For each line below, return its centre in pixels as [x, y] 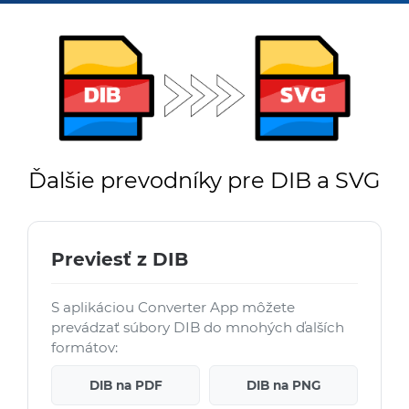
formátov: [84, 348]
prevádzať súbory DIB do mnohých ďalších [198, 328]
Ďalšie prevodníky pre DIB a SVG [204, 181]
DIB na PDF [126, 386]
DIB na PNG [283, 386]
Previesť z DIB [120, 260]
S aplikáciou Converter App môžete [173, 308]
